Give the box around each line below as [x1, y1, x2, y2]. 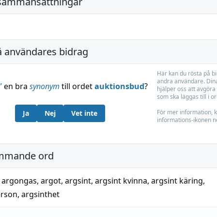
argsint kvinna [95, 175, 147, 186]
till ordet [59, 81, 94, 92]
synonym [29, 81, 60, 92]
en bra [1, 81, 30, 92]
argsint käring [151, 175, 203, 186]
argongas [1, 175, 37, 186]
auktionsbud [94, 81, 144, 92]
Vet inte [71, 108, 97, 118]
